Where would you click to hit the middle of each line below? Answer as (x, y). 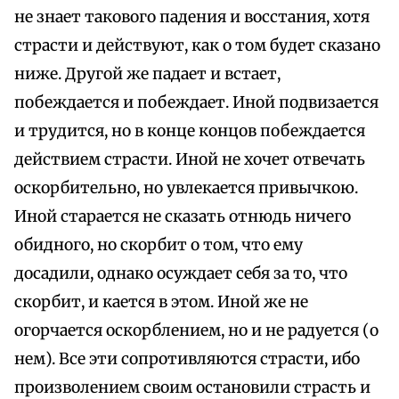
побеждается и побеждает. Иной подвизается (196, 103)
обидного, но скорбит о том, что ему (159, 245)
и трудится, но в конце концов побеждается (190, 131)
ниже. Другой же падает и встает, (147, 74)
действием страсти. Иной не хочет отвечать (190, 160)
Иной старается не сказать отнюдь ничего (183, 217)
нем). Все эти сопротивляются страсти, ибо (187, 359)
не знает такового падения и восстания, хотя (192, 17)
